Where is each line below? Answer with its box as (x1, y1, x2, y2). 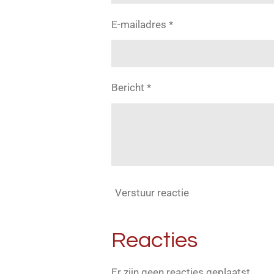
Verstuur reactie (115, 186, 189, 199)
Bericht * (111, 81, 151, 94)
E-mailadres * (111, 18, 173, 31)
